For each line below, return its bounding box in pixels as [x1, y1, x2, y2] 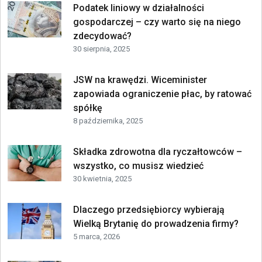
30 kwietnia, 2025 [73, 174, 132, 183]
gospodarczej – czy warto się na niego [73, 16, 241, 27]
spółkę [73, 102, 102, 113]
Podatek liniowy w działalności [73, 2, 204, 13]
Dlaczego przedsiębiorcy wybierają [73, 204, 225, 215]
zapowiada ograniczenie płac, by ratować [73, 88, 251, 99]
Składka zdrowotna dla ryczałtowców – [73, 146, 242, 157]
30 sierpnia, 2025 [73, 44, 130, 53]
